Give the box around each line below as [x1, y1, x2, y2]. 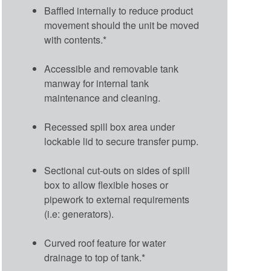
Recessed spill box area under [44, 120, 175, 134]
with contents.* [44, 33, 106, 47]
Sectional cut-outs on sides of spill [44, 163, 190, 177]
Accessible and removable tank [44, 62, 178, 76]
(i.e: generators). [44, 207, 114, 221]
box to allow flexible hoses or [44, 178, 168, 192]
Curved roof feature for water [44, 236, 166, 250]
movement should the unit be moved [44, 18, 199, 32]
